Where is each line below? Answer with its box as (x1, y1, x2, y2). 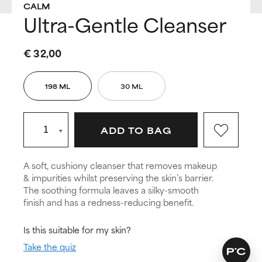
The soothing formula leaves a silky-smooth (23, 183, 199, 197)
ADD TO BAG (100, 123, 172, 137)
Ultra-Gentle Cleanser (23, 8, 226, 40)
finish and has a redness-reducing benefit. (23, 195, 194, 209)
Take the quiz (23, 240, 76, 254)
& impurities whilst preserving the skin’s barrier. (23, 171, 213, 185)
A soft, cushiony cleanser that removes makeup (23, 158, 217, 173)
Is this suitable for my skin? (23, 223, 131, 237)
